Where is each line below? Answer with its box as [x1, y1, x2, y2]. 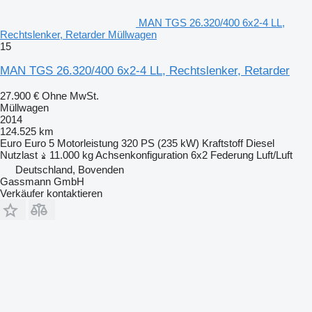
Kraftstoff [202, 136, 243, 149]
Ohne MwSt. [42, 89, 99, 102]
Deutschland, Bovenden [15, 163, 124, 175]
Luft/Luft [256, 148, 292, 161]
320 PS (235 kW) [121, 136, 199, 149]
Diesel [246, 136, 274, 149]
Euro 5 [24, 136, 54, 149]
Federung [210, 148, 253, 161]
